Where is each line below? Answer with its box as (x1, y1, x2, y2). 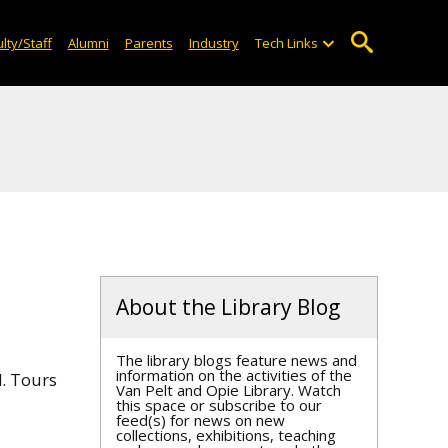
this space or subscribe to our (116, 395, 322, 415)
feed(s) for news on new (116, 410, 285, 430)
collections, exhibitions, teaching (116, 425, 336, 445)
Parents (124, 33, 173, 52)
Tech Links (254, 33, 318, 52)
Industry (188, 33, 239, 52)
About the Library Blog (116, 293, 340, 321)
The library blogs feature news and (116, 350, 357, 370)
